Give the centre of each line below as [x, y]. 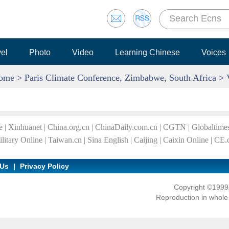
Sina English [108, 140]
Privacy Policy [44, 166]
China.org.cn [68, 127]
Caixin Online [186, 140]
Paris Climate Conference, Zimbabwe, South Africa [120, 78]
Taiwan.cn [65, 140]
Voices [214, 52]
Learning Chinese [147, 52]
